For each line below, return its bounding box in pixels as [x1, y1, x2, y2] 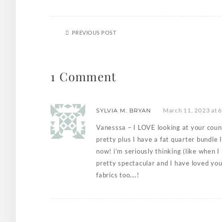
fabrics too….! [96, 171, 139, 179]
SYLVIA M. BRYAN [96, 107, 151, 114]
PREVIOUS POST [71, 29, 116, 36]
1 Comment [51, 68, 117, 85]
